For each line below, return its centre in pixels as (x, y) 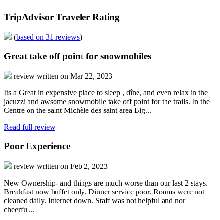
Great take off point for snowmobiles (78, 56)
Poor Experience (37, 146)
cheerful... (19, 209)
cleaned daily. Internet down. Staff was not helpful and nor (95, 200)
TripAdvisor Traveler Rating (62, 17)
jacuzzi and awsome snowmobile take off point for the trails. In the (107, 102)
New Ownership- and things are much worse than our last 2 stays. (106, 183)
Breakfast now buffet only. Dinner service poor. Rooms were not (104, 192)
